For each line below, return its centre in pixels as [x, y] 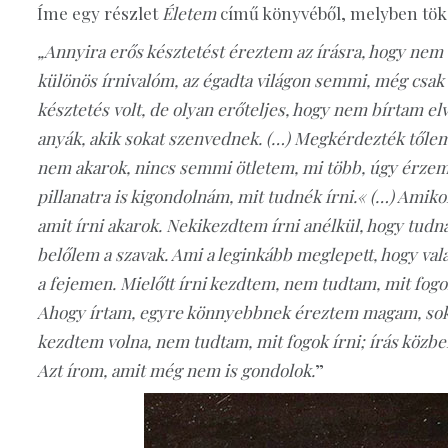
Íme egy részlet [99, 13]
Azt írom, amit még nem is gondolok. [176, 369]
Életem [191, 13]
